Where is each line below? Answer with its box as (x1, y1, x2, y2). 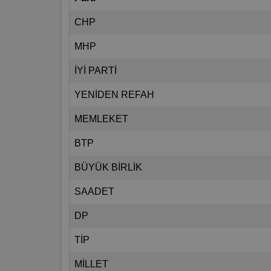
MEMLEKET (74, 114, 128, 125)
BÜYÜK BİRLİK (74, 162, 142, 173)
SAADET (74, 186, 114, 197)
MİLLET (74, 259, 108, 270)
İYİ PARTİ (74, 65, 117, 76)
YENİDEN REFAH (74, 90, 154, 100)
